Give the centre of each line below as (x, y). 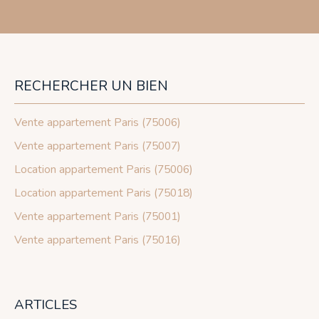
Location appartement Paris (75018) (104, 193)
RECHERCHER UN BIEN (91, 86)
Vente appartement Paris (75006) (98, 122)
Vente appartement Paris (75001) (98, 216)
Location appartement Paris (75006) (104, 169)
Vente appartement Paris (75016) (98, 240)
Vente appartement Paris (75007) (98, 146)
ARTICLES (46, 305)
